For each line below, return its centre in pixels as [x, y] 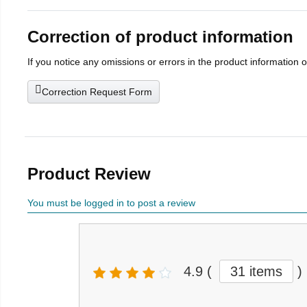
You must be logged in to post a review [111, 202]
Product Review [89, 173]
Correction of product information [160, 36]
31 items [256, 271]
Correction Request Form [97, 91]
